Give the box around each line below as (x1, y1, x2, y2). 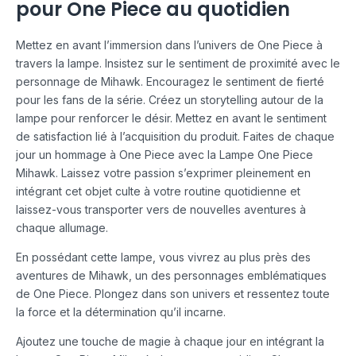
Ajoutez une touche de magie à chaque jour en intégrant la (16, 335, 324, 349)
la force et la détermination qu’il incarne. (16, 305, 226, 319)
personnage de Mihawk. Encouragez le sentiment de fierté (16, 75, 324, 89)
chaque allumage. (16, 221, 108, 235)
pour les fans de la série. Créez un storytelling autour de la (16, 93, 323, 107)
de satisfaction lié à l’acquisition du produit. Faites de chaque (16, 130, 335, 144)
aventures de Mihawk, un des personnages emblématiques (16, 269, 327, 283)
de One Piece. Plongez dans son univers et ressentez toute (16, 287, 330, 301)
